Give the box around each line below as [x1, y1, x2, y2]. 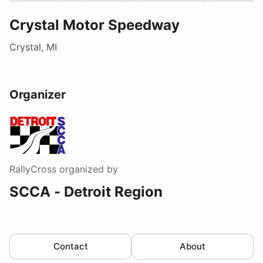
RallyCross [9, 163, 56, 175]
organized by [56, 163, 118, 175]
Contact [53, 240, 88, 252]
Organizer [9, 87, 66, 102]
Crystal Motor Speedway [9, 16, 180, 33]
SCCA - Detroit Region [9, 183, 163, 200]
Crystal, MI [9, 41, 57, 53]
